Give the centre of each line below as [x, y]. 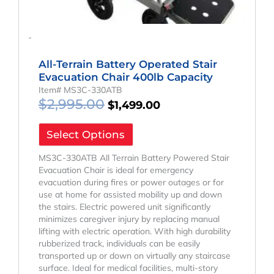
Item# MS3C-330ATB [80, 90]
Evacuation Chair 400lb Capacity [125, 77]
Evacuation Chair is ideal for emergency [116, 170]
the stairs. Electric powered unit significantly [124, 206]
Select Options [86, 135]
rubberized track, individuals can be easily [119, 243]
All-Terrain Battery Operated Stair [128, 65]
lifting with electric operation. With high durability [134, 231]
